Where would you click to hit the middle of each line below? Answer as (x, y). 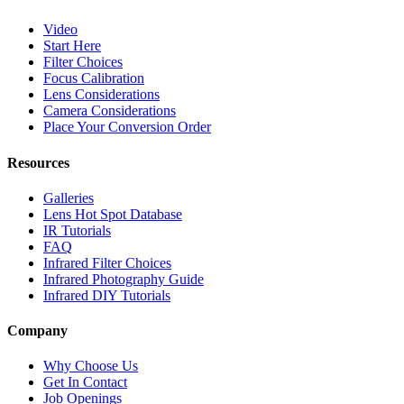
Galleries (69, 197)
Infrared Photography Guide (124, 279)
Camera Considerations (110, 111)
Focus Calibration (94, 78)
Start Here (72, 46)
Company (37, 331)
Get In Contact (85, 382)
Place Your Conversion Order (127, 127)
